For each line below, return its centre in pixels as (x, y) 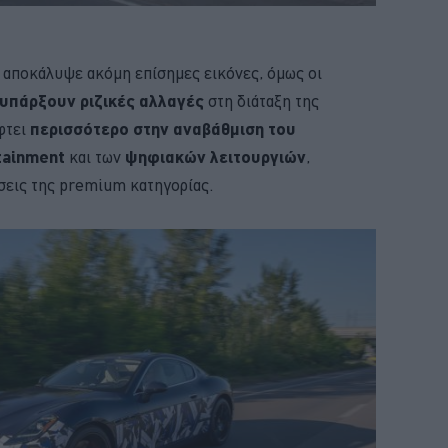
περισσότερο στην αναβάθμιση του (163, 128)
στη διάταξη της (263, 100)
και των (97, 156)
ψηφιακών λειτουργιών (215, 156)
